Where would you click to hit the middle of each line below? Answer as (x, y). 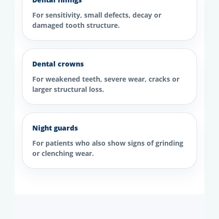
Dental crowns (58, 64)
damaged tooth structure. (76, 25)
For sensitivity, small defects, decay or (97, 15)
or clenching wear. (63, 153)
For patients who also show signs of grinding (108, 143)
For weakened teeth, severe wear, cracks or (106, 79)
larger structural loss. (68, 89)
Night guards (55, 128)
